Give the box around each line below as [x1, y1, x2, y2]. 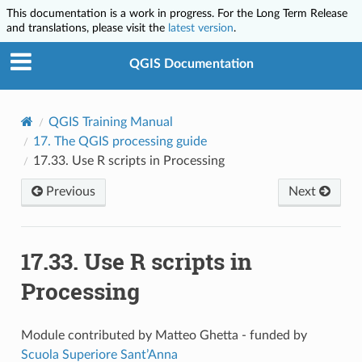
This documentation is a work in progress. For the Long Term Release [6, 7, 347, 19]
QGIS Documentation [129, 57, 254, 71]
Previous [42, 184, 95, 198]
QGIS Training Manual [48, 115, 173, 128]
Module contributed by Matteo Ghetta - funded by [20, 328, 307, 342]
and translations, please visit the [6, 22, 168, 34]
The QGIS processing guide [53, 134, 207, 148]
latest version [168, 22, 234, 34]
